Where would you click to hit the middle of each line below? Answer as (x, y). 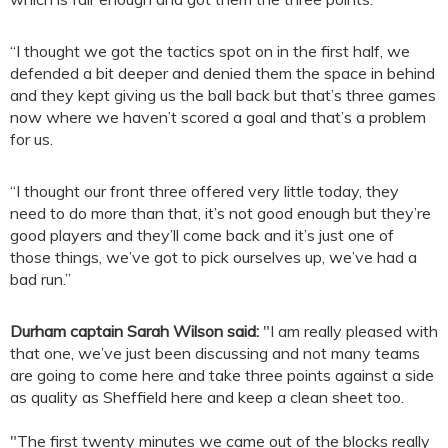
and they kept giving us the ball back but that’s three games (223, 95)
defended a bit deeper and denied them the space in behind (222, 73)
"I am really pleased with (348, 331)
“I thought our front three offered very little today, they (204, 191)
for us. (31, 139)
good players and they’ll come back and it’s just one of (202, 235)
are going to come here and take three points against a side (222, 375)
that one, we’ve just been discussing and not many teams (215, 353)
